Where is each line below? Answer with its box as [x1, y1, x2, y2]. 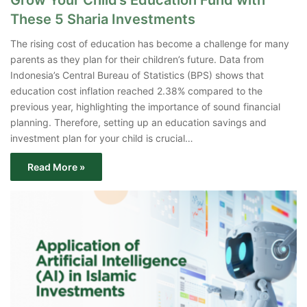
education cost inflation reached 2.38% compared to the [10, 85, 262, 97]
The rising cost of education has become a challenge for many [10, 38, 289, 50]
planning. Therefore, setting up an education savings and [10, 116, 267, 129]
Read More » [27, 161, 85, 173]
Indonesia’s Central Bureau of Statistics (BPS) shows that [10, 69, 264, 82]
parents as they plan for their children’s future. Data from [10, 53, 264, 66]
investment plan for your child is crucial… [10, 132, 193, 145]
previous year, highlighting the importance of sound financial [10, 101, 280, 113]
